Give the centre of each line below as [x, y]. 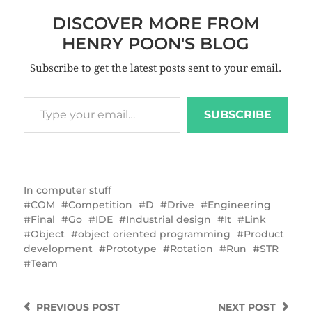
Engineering [239, 204]
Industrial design [168, 219]
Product [264, 234]
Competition [100, 204]
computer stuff [73, 190]
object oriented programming [154, 234]
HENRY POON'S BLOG [156, 43]
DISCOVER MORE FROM [156, 23]
